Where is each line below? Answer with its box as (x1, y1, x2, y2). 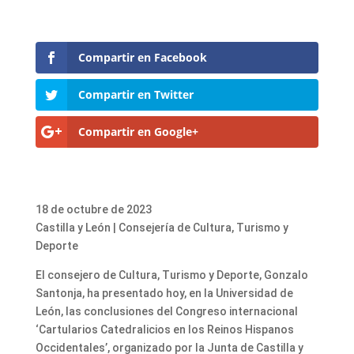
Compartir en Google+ (77, 124, 198, 140)
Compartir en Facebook (77, 49, 207, 65)
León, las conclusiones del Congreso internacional (35, 305, 298, 318)
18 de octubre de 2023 (35, 203, 152, 217)
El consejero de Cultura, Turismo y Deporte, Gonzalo (35, 269, 308, 282)
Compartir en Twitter (77, 86, 194, 102)
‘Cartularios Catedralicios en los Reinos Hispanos (35, 323, 294, 337)
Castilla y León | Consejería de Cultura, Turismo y (35, 221, 288, 235)
